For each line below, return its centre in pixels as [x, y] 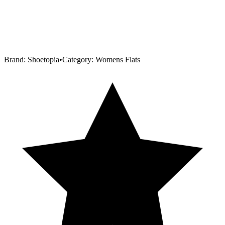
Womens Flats [118, 59]
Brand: [16, 59]
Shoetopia [43, 59]
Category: [79, 59]
